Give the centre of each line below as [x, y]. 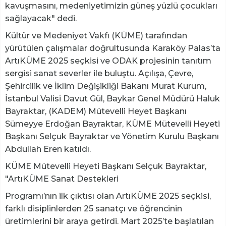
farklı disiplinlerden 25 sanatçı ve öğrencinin [94, 209]
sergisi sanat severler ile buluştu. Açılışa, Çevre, [99, 74]
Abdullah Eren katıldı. [48, 149]
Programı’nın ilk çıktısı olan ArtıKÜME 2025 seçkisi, [108, 196]
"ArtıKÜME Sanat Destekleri [62, 179]
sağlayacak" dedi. [41, 19]
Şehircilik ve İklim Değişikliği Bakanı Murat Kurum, [106, 86]
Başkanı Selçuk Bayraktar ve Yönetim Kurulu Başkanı [112, 137]
